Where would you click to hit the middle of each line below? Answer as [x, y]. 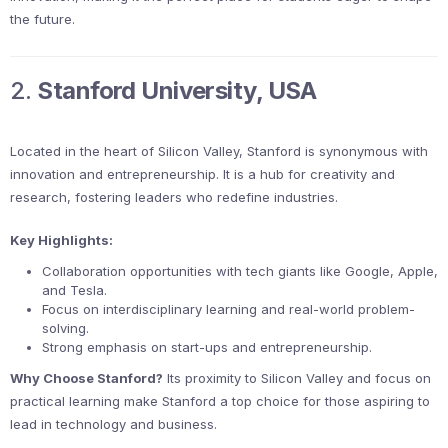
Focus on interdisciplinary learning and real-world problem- [228, 309]
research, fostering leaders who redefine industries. [174, 197]
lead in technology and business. [113, 424]
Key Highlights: [61, 240]
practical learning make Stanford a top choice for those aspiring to [220, 401]
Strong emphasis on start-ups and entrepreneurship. [207, 347]
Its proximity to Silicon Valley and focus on [297, 378]
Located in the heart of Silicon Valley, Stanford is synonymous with [219, 151]
